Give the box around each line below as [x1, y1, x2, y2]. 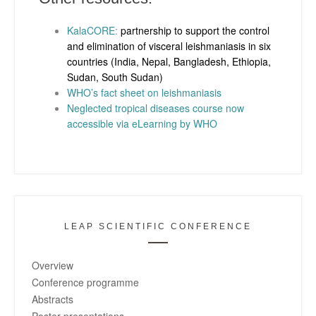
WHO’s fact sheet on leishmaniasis [67, 85, 221, 99]
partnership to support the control [121, 23, 269, 37]
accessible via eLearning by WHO [67, 116, 217, 130]
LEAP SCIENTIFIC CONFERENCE [64, 221, 252, 231]
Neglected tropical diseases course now [67, 100, 244, 115]
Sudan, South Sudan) [67, 69, 163, 84]
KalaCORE [67, 23, 115, 37]
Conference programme [32, 274, 139, 289]
